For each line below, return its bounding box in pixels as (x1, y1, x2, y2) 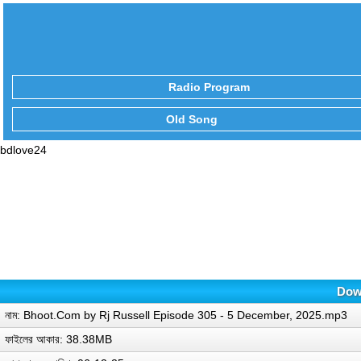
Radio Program (168, 80, 250, 93)
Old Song (165, 112, 218, 126)
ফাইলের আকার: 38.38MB (5, 332, 112, 346)
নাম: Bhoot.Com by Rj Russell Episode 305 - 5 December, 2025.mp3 (5, 308, 347, 322)
